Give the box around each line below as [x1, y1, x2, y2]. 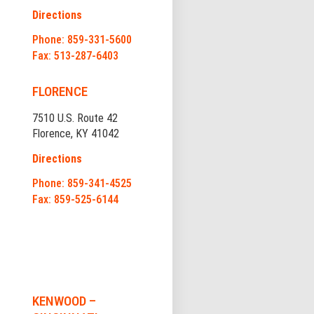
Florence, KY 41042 [32, 127, 119, 141]
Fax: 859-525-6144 [32, 193, 118, 207]
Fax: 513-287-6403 [32, 49, 118, 63]
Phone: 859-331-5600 [32, 33, 132, 47]
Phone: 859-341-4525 [32, 177, 132, 191]
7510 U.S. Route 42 [32, 111, 118, 125]
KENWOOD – [32, 293, 96, 310]
